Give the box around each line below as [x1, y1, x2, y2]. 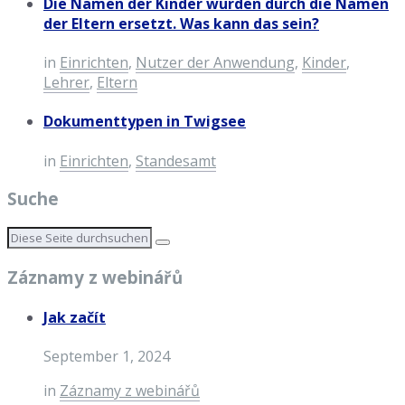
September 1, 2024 [43, 346, 170, 367]
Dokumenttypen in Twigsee [43, 111, 246, 132]
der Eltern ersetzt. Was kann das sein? [43, 13, 319, 33]
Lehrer [43, 72, 89, 93]
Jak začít [43, 306, 106, 327]
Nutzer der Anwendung [136, 52, 295, 73]
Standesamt [136, 150, 216, 171]
